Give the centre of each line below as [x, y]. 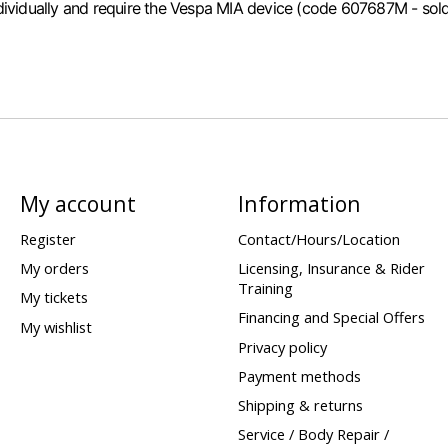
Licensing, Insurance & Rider [331, 268]
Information [299, 203]
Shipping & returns [300, 404]
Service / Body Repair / [313, 434]
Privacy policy [282, 346]
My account [77, 203]
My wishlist [55, 326]
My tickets [53, 297]
